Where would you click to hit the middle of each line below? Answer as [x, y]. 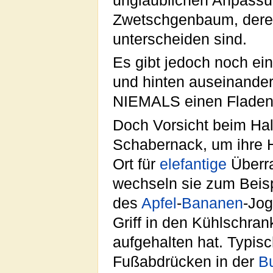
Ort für [136, 164]
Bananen [212, 203]
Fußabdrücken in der [186, 261]
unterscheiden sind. [180, 39]
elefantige [193, 164]
